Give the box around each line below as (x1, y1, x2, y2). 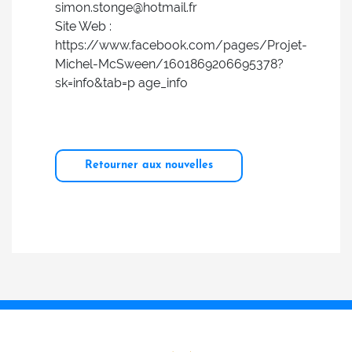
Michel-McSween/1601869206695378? (55, 57, 284, 71)
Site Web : (55, 19, 112, 34)
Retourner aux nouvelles (85, 159, 213, 171)
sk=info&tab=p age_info (55, 75, 188, 90)
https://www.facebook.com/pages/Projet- (55, 38, 307, 53)
